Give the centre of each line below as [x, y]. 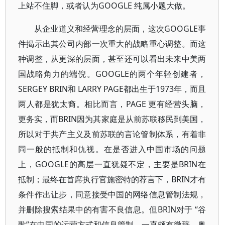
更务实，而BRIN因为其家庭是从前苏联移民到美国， [112, 119]
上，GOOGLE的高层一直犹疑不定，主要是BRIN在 [112, 164]
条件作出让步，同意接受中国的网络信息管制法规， [112, 194]
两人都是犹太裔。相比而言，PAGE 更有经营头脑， [112, 104]
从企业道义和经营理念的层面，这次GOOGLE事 [120, 29]
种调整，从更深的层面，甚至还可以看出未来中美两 [112, 59]
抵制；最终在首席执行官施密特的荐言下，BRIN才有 [112, 179]
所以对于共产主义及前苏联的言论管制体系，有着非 [112, 134]
